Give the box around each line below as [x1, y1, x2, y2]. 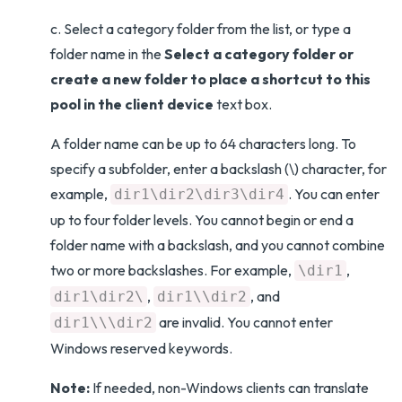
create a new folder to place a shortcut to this [50, 70, 371, 88]
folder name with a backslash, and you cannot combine [50, 236, 385, 254]
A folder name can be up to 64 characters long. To [50, 135, 356, 153]
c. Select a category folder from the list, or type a [50, 20, 351, 38]
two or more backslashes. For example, [50, 261, 294, 279]
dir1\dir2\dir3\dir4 [114, 186, 284, 203]
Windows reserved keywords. [50, 339, 232, 357]
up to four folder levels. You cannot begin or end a [50, 211, 354, 229]
